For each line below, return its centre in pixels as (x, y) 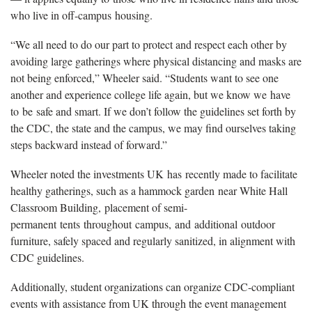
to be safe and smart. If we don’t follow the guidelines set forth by (153, 111)
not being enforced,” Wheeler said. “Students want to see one (145, 77)
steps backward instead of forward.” (94, 144)
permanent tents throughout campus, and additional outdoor (143, 224)
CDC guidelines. (53, 257)
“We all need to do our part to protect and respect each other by (149, 44)
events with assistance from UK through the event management (148, 303)
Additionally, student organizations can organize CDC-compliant (153, 286)
